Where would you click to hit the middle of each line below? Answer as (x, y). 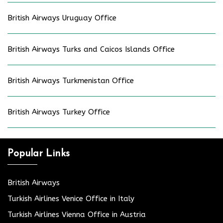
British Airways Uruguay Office (62, 18)
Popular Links (39, 154)
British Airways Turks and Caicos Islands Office (91, 50)
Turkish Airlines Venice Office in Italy (71, 199)
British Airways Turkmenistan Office (71, 81)
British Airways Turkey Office (59, 112)
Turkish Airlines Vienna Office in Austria (77, 215)
